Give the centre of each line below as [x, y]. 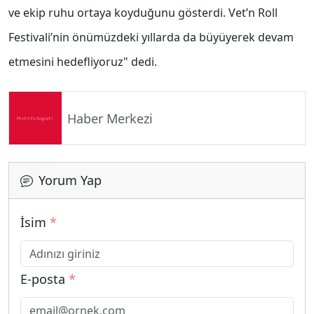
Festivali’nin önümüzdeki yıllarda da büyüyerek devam [151, 37]
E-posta [45, 279]
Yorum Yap [70, 180]
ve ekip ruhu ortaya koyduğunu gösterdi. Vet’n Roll [143, 13]
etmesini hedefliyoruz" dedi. [83, 62]
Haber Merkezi [110, 118]
